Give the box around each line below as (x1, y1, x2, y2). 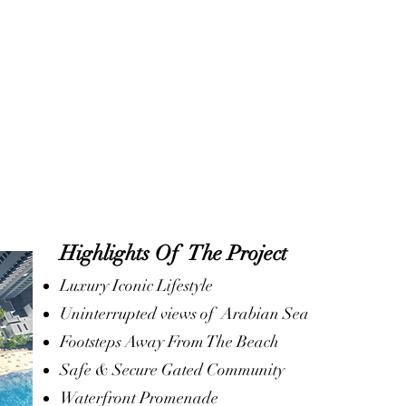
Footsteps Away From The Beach (60, 332, 279, 352)
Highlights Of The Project (60, 240, 287, 266)
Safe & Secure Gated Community (60, 360, 285, 380)
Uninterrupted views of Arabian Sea (60, 304, 309, 324)
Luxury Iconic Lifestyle (60, 275, 213, 295)
